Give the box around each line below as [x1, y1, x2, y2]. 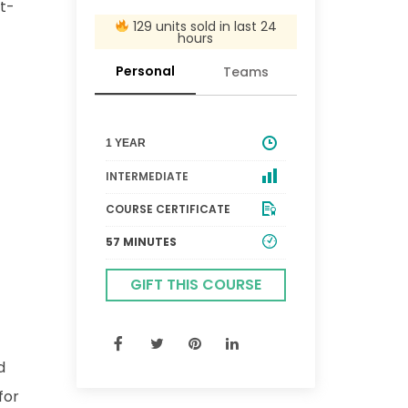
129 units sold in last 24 [128, 16, 277, 36]
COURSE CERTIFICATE [105, 201, 230, 218]
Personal [115, 62, 175, 81]
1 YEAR [105, 137, 146, 150]
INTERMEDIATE [105, 168, 189, 185]
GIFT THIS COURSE [129, 274, 261, 296]
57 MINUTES [105, 234, 177, 250]
